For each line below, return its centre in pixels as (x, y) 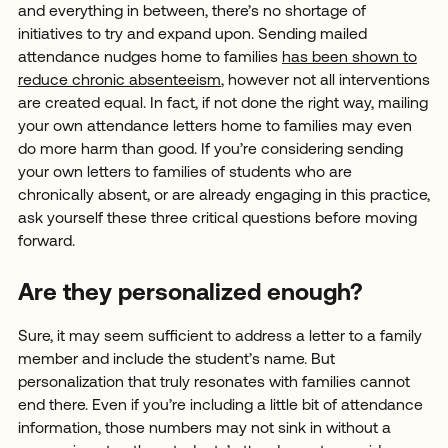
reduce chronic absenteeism (119, 81)
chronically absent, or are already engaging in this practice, (223, 196)
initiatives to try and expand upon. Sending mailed (192, 35)
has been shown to (349, 58)
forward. (48, 242)
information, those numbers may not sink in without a (204, 429)
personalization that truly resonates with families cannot (213, 383)
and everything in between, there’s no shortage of (191, 12)
